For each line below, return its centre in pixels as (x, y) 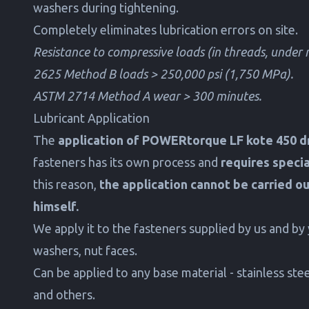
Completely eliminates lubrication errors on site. (166, 29)
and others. (64, 294)
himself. (56, 206)
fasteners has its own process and (127, 162)
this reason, (66, 184)
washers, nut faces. (85, 250)
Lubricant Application (91, 118)
